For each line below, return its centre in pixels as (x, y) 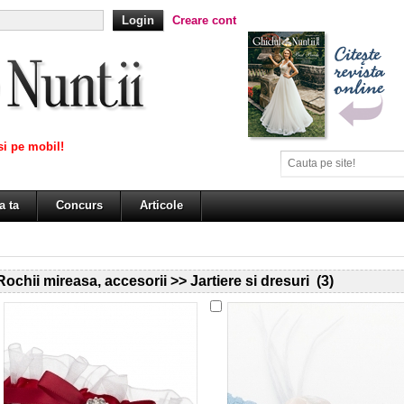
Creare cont (204, 20)
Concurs (79, 205)
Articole (161, 205)
